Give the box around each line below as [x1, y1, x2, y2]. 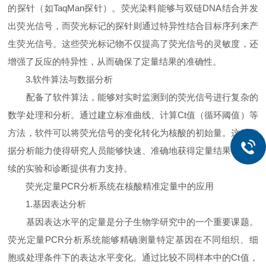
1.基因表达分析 [8, 199, 87, 209]
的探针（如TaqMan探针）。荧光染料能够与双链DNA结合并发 [8, 3, 258, 13]
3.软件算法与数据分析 [8, 74, 113, 84]
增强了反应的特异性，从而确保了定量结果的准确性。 [8, 56, 222, 66]
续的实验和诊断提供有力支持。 [8, 163, 133, 173]
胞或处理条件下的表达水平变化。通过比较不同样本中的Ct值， [8, 252, 258, 262]
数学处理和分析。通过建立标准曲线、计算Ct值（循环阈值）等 [8, 110, 258, 120]
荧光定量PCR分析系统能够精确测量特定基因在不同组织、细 [8, 235, 258, 245]
